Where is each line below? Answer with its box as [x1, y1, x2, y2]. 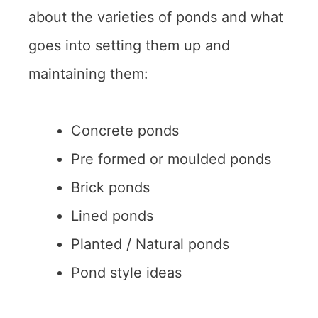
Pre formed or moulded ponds [71, 150, 271, 168]
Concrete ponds [71, 121, 179, 139]
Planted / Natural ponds [71, 235, 229, 253]
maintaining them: [28, 65, 148, 82]
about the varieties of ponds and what [28, 8, 283, 26]
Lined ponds [71, 207, 153, 224]
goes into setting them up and [28, 36, 230, 54]
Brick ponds [71, 178, 150, 196]
